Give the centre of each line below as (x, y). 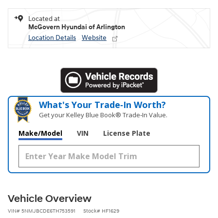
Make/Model (40, 133)
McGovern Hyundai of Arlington (77, 27)
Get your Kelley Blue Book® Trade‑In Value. (103, 115)
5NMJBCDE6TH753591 (48, 211)
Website (94, 38)
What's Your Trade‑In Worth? (103, 105)
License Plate (127, 133)
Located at (44, 19)
